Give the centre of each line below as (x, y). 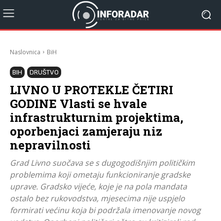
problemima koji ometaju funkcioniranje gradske (100, 174)
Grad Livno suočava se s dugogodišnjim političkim (102, 163)
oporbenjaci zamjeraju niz (86, 131)
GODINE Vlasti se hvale (78, 103)
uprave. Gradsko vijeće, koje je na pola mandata (98, 186)
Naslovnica (25, 52)
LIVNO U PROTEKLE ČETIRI (92, 90)
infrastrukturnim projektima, (97, 117)
